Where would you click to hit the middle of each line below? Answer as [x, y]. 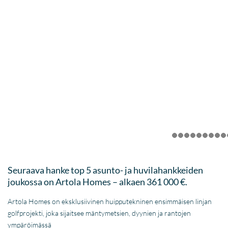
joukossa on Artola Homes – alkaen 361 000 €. [98, 181]
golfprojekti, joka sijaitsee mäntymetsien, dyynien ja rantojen [99, 213]
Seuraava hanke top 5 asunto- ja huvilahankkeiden [106, 170]
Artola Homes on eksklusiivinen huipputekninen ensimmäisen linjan [110, 201]
